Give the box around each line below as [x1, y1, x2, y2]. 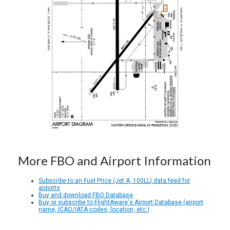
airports [39, 184, 61, 192]
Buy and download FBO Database [39, 191, 133, 199]
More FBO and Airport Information [18, 153, 212, 168]
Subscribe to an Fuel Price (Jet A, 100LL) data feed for [39, 177, 190, 185]
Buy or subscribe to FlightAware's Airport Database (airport [39, 199, 204, 206]
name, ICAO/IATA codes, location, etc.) [39, 206, 150, 214]
